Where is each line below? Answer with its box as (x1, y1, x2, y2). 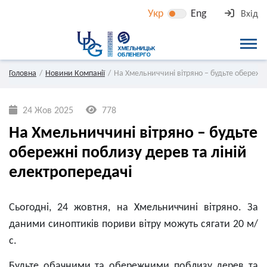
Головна (9, 69, 36, 78)
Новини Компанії (45, 69, 105, 78)
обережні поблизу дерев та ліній (9, 145, 247, 162)
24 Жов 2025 (20, 106, 73, 116)
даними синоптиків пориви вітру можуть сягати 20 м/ (9, 219, 258, 230)
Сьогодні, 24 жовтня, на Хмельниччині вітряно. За (9, 202, 258, 213)
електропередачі (9, 164, 132, 181)
